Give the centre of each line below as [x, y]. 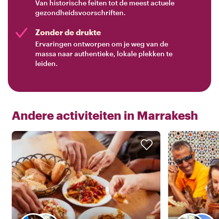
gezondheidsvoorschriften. [80, 12]
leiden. [46, 63]
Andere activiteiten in [73, 115]
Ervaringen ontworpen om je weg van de [102, 44]
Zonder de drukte [68, 32]
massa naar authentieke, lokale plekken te [104, 53]
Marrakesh [167, 115]
